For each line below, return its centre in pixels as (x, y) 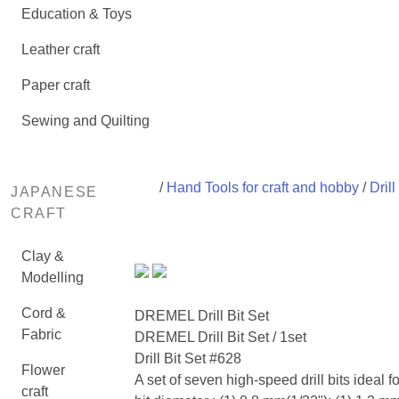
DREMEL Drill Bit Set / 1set (220, 337)
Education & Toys (77, 14)
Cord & (44, 313)
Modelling (53, 277)
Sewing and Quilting (85, 121)
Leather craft (61, 49)
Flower (43, 370)
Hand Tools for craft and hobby (262, 187)
